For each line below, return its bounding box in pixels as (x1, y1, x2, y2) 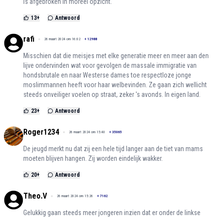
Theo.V (23, 191, 47, 201)
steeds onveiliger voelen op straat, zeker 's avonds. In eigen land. (23, 91, 201, 99)
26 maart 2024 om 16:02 (44, 37, 80, 42)
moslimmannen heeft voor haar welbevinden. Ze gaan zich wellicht (23, 81, 207, 89)
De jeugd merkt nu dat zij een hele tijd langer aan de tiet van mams (23, 145, 203, 153)
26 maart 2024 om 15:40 (69, 130, 105, 135)
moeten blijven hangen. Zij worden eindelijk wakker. (23, 155, 163, 163)
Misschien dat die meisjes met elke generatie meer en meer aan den (23, 52, 209, 60)
